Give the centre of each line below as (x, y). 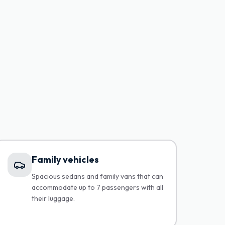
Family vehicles (66, 159)
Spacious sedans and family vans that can (98, 176)
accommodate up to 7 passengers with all (98, 187)
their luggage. (53, 198)
